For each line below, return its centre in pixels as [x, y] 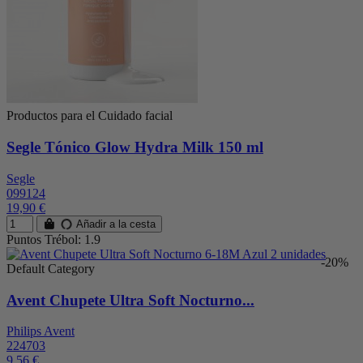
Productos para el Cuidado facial [90, 116]
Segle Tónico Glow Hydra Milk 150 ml [135, 147]
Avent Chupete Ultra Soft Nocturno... [130, 300]
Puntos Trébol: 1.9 [53, 239]
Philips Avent [41, 331]
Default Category [51, 268]
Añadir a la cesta [115, 224]
